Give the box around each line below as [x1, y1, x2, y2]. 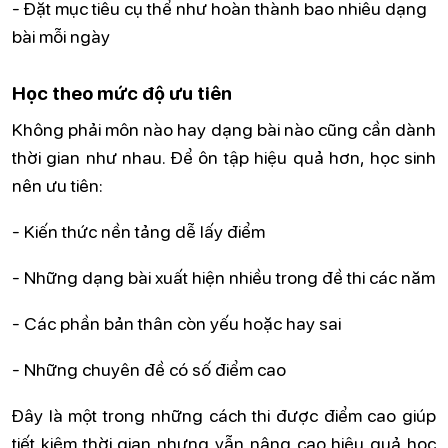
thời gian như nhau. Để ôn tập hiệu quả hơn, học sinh [12, 144, 436, 169]
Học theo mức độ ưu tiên [12, 80, 232, 106]
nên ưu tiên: [12, 172, 103, 197]
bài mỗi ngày [12, 23, 110, 48]
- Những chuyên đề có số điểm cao [12, 356, 286, 381]
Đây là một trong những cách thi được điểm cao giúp [12, 402, 436, 427]
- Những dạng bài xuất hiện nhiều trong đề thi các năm [12, 264, 435, 289]
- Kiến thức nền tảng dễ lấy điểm [12, 218, 265, 243]
